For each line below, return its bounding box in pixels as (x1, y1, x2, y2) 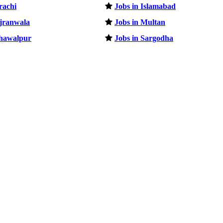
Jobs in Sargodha (114, 33, 173, 42)
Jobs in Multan (114, 17, 165, 26)
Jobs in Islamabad (114, 1, 176, 10)
